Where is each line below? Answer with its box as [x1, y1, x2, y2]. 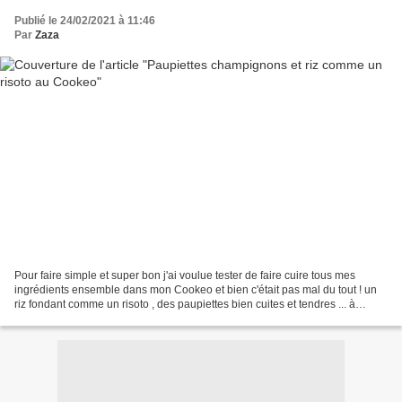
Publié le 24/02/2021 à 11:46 [14, 14, 155, 28]
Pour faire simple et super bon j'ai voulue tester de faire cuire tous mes [14, 268, 355, 282]
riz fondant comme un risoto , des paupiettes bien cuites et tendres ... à [14, 297, 355, 310]
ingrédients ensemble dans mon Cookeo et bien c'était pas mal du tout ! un [14, 283, 377, 296]
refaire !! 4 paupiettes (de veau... [14, 311, 170, 325]
